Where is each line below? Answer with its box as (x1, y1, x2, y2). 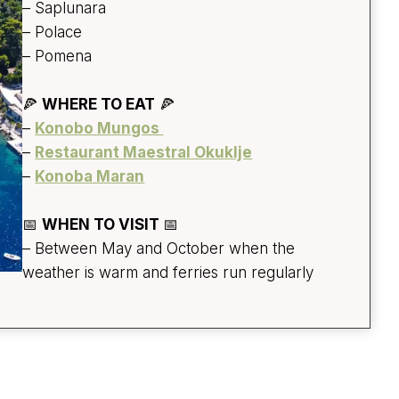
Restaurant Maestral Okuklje (35, 143, 253, 162)
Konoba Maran (35, 167, 145, 186)
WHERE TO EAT (42, 95, 156, 114)
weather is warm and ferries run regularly (22, 264, 314, 282)
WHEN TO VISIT (42, 216, 164, 234)
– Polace (22, 23, 83, 42)
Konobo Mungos (35, 119, 164, 138)
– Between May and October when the (22, 240, 296, 258)
